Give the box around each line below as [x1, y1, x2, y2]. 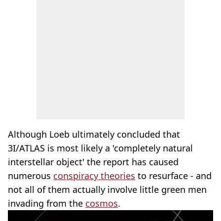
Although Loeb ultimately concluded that [8, 128, 180, 140]
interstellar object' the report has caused [8, 156, 179, 168]
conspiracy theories [53, 170, 135, 182]
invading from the [8, 197, 85, 209]
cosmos [85, 197, 118, 209]
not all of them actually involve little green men [8, 184, 207, 195]
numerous [8, 170, 53, 182]
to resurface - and [135, 170, 212, 182]
